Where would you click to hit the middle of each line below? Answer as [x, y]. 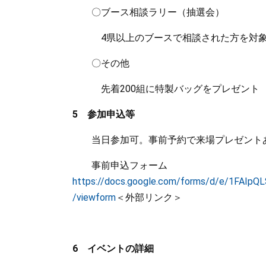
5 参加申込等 [104, 114]
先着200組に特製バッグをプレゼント [166, 89]
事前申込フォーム [129, 165]
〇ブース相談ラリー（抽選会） [148, 12]
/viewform [94, 197]
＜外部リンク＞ [149, 197]
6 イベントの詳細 [113, 248]
